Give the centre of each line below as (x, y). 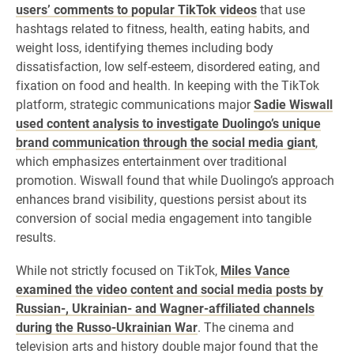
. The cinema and (246, 327)
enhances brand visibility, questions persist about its (161, 199)
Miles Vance (255, 270)
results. (36, 237)
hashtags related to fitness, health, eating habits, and (163, 28)
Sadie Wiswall (293, 104)
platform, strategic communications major (135, 104)
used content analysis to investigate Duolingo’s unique (168, 123)
